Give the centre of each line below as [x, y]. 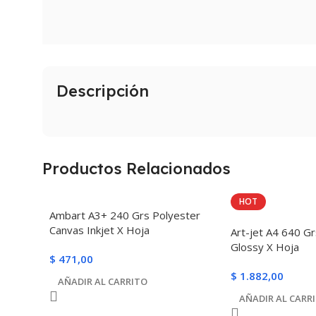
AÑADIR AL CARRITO [103, 281]
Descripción [103, 91]
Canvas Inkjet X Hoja [99, 230]
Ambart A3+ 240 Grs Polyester [125, 215]
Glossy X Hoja [265, 247]
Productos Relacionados [136, 168]
